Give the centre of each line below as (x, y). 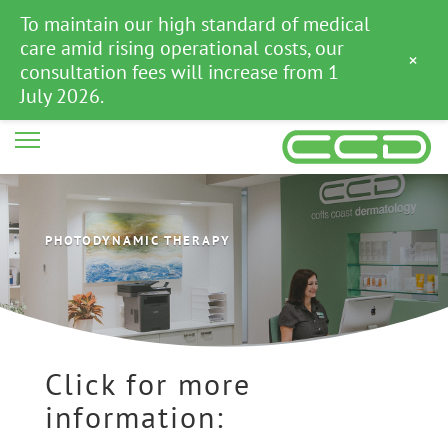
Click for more (147, 383)
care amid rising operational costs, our (182, 48)
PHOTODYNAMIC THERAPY (137, 240)
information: (134, 416)
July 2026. (62, 96)
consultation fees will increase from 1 (179, 72)
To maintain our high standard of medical (195, 24)
